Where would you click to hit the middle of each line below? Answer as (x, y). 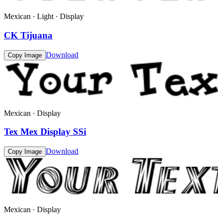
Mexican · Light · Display (44, 17)
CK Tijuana (28, 35)
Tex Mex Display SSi (45, 132)
